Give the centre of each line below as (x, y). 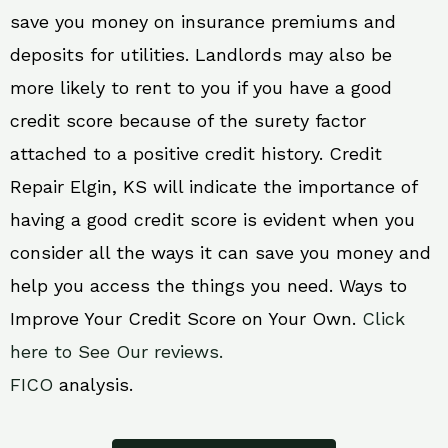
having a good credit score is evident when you (212, 220)
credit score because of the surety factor (188, 121)
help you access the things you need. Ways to (208, 286)
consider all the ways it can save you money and (220, 253)
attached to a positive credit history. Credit (196, 154)
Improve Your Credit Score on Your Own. (186, 319)
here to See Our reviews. (116, 352)
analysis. (93, 385)
